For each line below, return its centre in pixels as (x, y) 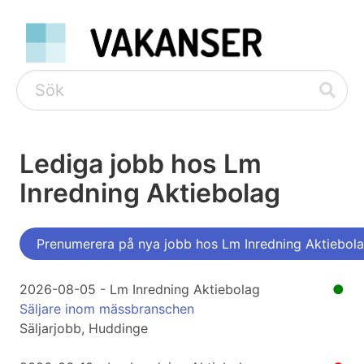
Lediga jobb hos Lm (141, 164)
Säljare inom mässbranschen (107, 309)
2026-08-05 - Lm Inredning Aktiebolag (140, 290)
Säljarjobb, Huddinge (84, 329)
